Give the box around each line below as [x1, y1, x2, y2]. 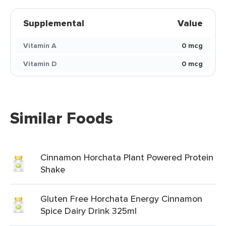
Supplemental [23, 17, 84, 30]
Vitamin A [23, 40, 56, 50]
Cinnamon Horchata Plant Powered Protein [40, 151, 213, 163]
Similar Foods [10, 106, 113, 130]
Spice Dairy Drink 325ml [40, 204, 137, 217]
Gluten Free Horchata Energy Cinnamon [40, 192, 202, 205]
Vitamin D [23, 59, 56, 69]
